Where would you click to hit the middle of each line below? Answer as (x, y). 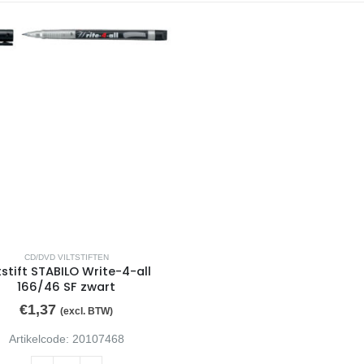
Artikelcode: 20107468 (66, 339)
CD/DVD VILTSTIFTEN (66, 258)
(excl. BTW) (87, 311)
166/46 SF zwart (66, 287)
